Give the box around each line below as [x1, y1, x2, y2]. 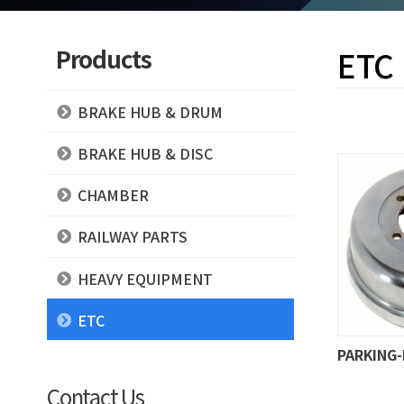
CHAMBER [77, 184, 149, 207]
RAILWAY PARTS [77, 225, 188, 248]
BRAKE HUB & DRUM [77, 100, 223, 123]
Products [56, 41, 151, 75]
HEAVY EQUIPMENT [77, 267, 213, 289]
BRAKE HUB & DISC [77, 142, 213, 165]
